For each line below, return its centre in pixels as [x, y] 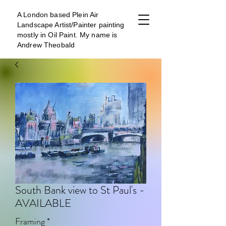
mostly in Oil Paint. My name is [67, 35]
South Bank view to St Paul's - [80, 190]
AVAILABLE [43, 203]
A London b [36, 15]
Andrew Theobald [46, 45]
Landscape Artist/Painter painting [71, 25]
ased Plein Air [76, 15]
